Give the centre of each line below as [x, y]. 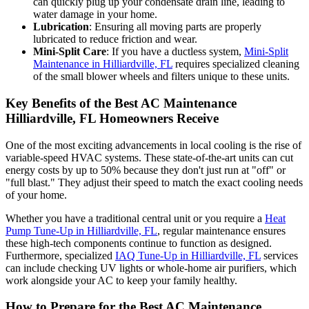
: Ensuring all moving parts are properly [175, 27]
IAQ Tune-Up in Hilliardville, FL [188, 255]
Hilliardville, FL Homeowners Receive [112, 118]
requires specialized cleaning [236, 64]
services [279, 255]
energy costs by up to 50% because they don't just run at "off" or [146, 170]
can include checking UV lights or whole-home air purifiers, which [151, 268]
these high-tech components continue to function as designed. [139, 243]
